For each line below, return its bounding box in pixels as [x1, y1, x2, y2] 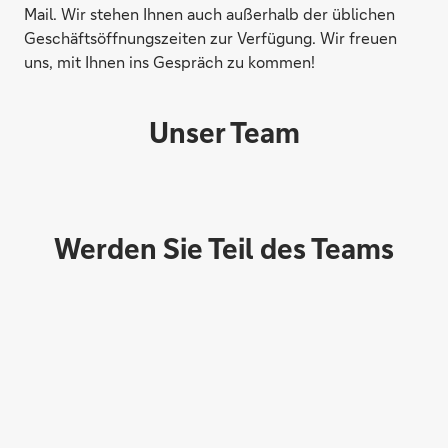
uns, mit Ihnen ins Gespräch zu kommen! [24, 51, 315, 72]
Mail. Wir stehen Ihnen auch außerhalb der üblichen [24, 3, 395, 24]
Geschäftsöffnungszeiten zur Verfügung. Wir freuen [24, 27, 397, 48]
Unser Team [148, 114, 300, 150]
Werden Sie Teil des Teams [54, 230, 394, 266]
